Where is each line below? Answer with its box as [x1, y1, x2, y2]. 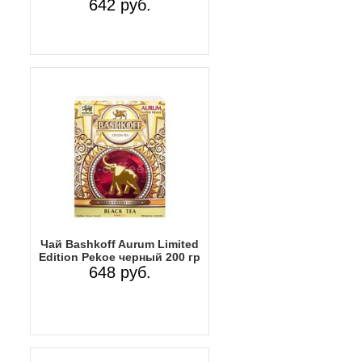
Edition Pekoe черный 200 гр [39, 250, 200, 263]
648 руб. [88, 263, 151, 281]
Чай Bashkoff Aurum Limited [40, 237, 199, 250]
